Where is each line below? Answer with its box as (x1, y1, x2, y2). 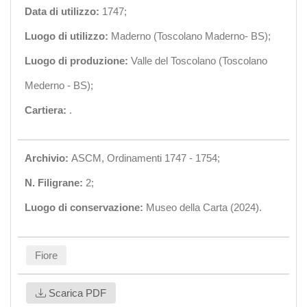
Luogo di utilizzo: (25, 30, 111, 42)
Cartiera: (25, 104, 69, 116)
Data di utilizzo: (25, 5, 102, 17)
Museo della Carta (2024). (146, 201, 262, 213)
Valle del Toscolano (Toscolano (131, 55, 267, 66)
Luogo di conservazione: (25, 201, 146, 213)
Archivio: (25, 152, 71, 164)
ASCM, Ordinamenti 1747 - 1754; (71, 152, 220, 164)
